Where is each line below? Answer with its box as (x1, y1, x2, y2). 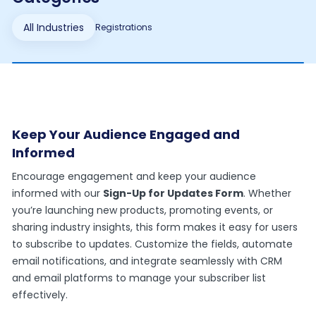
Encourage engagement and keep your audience (12, 169, 257, 183)
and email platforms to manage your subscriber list (12, 271, 267, 285)
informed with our (12, 186, 104, 200)
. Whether (243, 186, 292, 200)
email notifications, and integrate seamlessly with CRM (12, 254, 283, 268)
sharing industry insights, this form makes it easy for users (12, 220, 298, 234)
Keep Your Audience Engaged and (12, 126, 241, 143)
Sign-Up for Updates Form (103, 186, 244, 200)
